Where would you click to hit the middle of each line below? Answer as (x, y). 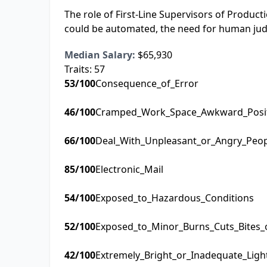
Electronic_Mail (129, 170)
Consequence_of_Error (147, 84)
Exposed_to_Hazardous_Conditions (175, 198)
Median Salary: (100, 55)
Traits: (79, 69)
